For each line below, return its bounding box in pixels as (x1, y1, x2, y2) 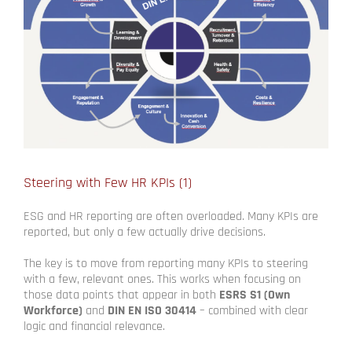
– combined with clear (196, 302, 308, 320)
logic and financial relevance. (24, 318, 165, 335)
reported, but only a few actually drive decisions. (24, 224, 266, 241)
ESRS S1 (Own (219, 287, 290, 304)
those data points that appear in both (24, 287, 219, 304)
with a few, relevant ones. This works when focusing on (24, 271, 301, 288)
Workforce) (24, 302, 82, 320)
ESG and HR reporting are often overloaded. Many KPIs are (24, 208, 318, 225)
